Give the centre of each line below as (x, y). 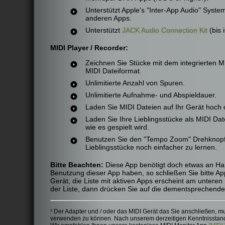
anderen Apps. (108, 18)
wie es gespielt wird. (117, 127)
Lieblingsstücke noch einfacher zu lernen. (151, 147)
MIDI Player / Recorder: (89, 48)
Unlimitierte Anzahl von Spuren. (135, 83)
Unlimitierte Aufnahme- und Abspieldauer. (151, 95)
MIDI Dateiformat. (114, 71)
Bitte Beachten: (77, 165)
